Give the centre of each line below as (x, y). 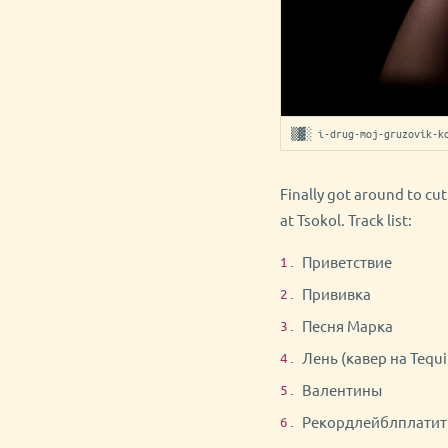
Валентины (342, 389)
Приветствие (347, 261)
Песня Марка (347, 325)
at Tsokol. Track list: (346, 219)
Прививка (336, 293)
